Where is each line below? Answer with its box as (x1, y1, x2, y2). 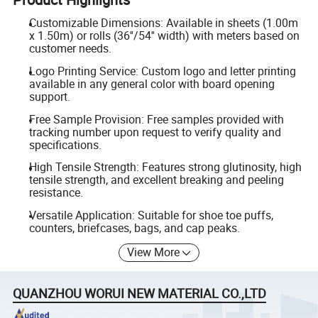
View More (127, 244, 180, 261)
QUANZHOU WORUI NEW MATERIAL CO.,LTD (13, 285, 267, 302)
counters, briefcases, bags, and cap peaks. (28, 219, 240, 236)
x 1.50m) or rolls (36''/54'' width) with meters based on (28, 28, 300, 44)
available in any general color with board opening (28, 76, 275, 92)
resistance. (28, 185, 83, 201)
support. (28, 89, 70, 104)
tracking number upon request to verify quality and (28, 124, 281, 140)
